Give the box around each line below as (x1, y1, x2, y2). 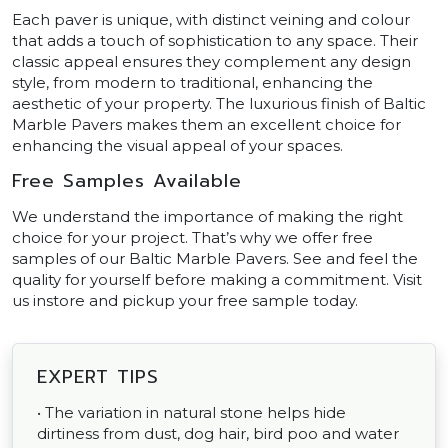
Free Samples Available (12, 167, 242, 196)
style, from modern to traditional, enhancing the (12, 73, 373, 93)
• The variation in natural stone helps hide (37, 403, 346, 423)
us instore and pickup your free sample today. (12, 291, 358, 311)
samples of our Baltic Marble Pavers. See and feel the (12, 249, 418, 269)
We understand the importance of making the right (12, 207, 403, 227)
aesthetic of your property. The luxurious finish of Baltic (12, 94, 426, 114)
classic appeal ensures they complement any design (12, 52, 411, 72)
